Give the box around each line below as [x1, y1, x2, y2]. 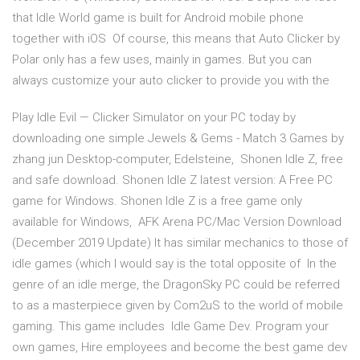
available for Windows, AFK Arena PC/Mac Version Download [12, 215, 342, 230]
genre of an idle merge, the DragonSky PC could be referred [12, 277, 340, 292]
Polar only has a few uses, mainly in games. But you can [12, 52, 312, 67]
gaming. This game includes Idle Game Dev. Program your [12, 319, 329, 334]
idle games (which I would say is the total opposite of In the [12, 256, 337, 272]
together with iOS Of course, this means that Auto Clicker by [12, 31, 340, 47]
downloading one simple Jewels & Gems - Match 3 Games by [12, 131, 344, 146]
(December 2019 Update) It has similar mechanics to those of [12, 235, 348, 251]
